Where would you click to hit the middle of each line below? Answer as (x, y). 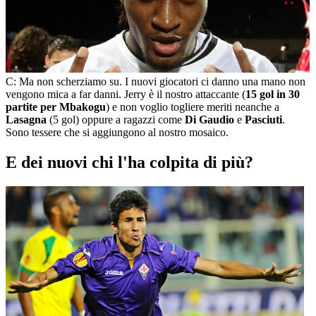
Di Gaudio (209, 119)
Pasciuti (263, 119)
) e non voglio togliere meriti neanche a (193, 107)
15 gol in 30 (273, 94)
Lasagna (26, 119)
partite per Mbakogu (56, 107)
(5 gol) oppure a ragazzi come (116, 119)
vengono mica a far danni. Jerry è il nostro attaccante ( (126, 94)
